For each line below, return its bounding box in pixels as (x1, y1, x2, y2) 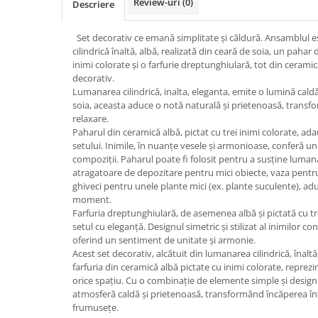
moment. (72, 193, 111, 206)
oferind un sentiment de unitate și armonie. (72, 234, 256, 246)
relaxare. (72, 112, 111, 125)
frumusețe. (72, 301, 119, 314)
